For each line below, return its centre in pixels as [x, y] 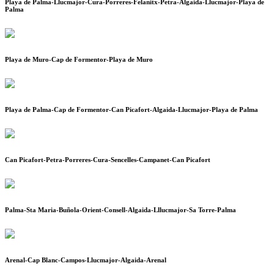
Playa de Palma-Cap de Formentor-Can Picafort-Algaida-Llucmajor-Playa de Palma [131, 110]
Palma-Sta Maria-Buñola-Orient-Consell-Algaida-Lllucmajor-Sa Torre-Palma [120, 210]
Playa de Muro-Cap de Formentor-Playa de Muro [79, 60]
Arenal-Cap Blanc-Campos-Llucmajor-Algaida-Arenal [86, 260]
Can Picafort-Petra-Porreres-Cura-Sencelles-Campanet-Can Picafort [108, 160]
